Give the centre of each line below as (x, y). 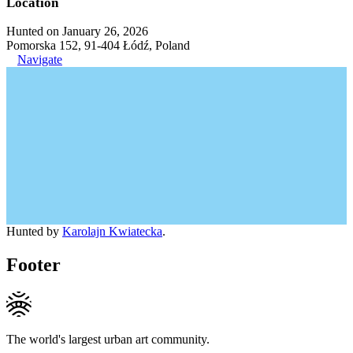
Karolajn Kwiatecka (112, 231)
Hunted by (34, 231)
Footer (33, 264)
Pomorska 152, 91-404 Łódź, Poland (98, 45)
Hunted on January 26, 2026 (77, 31)
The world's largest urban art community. (108, 339)
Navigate (40, 59)
